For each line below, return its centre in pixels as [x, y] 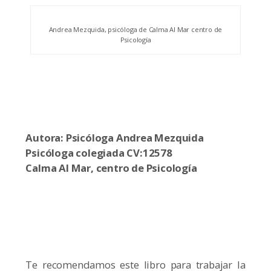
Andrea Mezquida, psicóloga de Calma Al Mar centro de [135, 30]
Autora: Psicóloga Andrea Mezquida [115, 138]
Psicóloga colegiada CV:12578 [99, 153]
